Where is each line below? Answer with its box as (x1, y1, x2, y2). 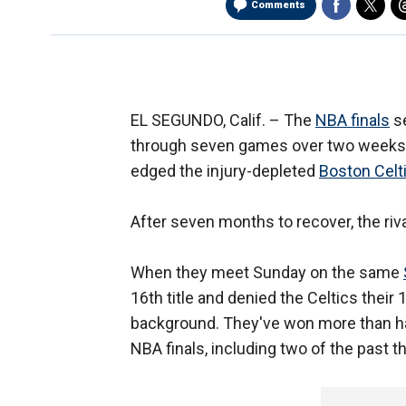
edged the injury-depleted (130, 161, 319, 181)
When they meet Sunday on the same (130, 263, 403, 283)
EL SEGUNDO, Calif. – (130, 111, 284, 130)
